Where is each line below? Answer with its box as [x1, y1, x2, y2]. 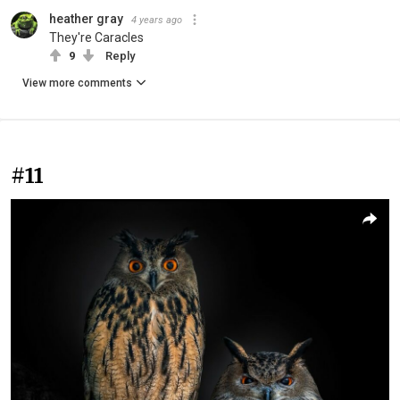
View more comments [22, 76, 132, 89]
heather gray [49, 11, 123, 26]
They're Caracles [49, 29, 144, 45]
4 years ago [131, 13, 182, 26]
